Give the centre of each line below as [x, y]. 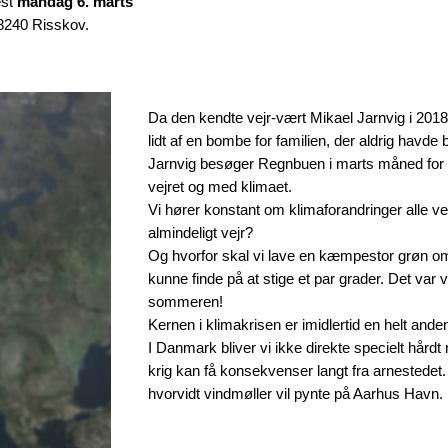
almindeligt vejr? [203, 233]
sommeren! [186, 302]
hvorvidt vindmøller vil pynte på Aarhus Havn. [296, 394]
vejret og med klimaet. [220, 187]
